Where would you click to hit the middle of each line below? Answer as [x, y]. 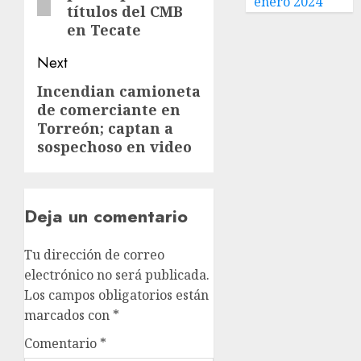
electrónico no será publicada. [117, 275]
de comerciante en [109, 110]
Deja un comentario [106, 216]
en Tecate [104, 30]
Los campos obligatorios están [116, 295]
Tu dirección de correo [94, 255]
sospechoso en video [114, 147]
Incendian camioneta [119, 91]
